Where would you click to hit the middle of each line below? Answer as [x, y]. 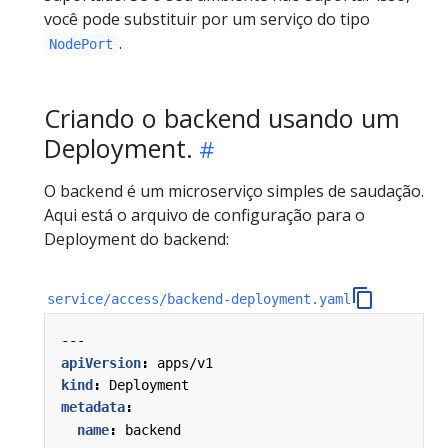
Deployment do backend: [136, 238]
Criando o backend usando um [222, 117]
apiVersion [101, 362]
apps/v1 [185, 362]
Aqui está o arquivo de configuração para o [204, 214]
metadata [93, 407]
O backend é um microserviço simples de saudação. [234, 190]
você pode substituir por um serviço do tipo [207, 18]
